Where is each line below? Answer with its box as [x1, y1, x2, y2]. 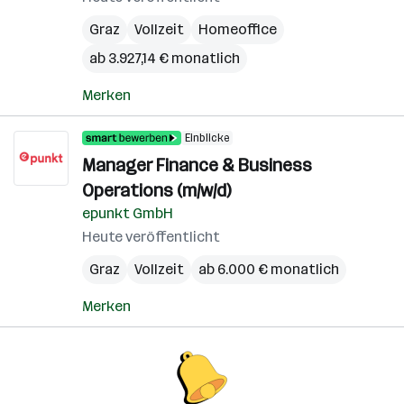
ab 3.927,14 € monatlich [89, 50, 240, 67]
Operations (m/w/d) [82, 179, 231, 201]
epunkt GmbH [82, 205, 173, 222]
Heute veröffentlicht [82, 228, 220, 245]
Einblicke [185, 132, 229, 144]
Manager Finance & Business [82, 154, 312, 176]
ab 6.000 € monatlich [198, 261, 339, 278]
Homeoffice [198, 21, 277, 38]
